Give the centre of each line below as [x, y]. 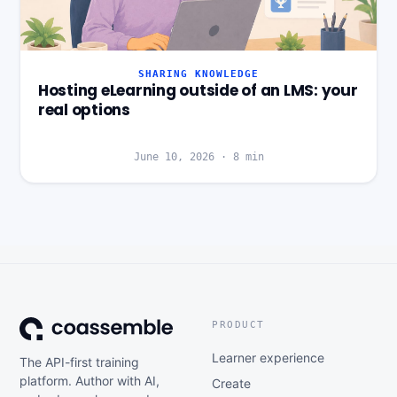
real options [84, 110]
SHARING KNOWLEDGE [198, 74]
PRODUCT [238, 324]
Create [231, 383]
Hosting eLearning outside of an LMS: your [198, 91]
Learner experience [268, 357]
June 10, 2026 [174, 156]
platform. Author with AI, [90, 380]
